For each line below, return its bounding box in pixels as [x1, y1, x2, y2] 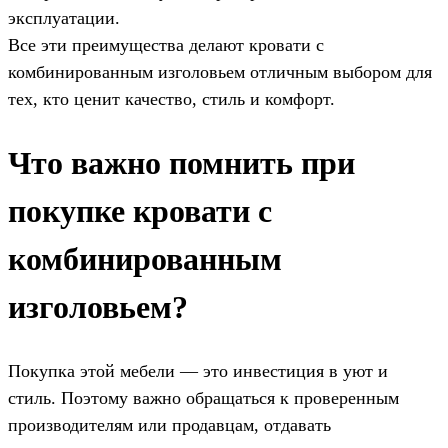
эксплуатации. [8, 7, 120, 28]
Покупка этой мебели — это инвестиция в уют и [8, 360, 388, 381]
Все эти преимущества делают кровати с [8, 34, 324, 55]
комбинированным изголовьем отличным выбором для [8, 61, 432, 82]
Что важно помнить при [8, 145, 355, 182]
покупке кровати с [8, 193, 272, 230]
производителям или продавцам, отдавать [8, 414, 331, 435]
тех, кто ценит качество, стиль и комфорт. [8, 88, 335, 109]
